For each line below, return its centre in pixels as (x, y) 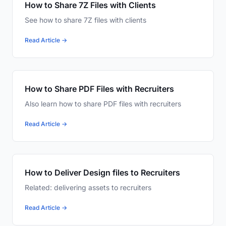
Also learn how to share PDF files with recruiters (103, 104)
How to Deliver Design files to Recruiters (102, 173)
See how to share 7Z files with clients (86, 20)
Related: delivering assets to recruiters (88, 188)
